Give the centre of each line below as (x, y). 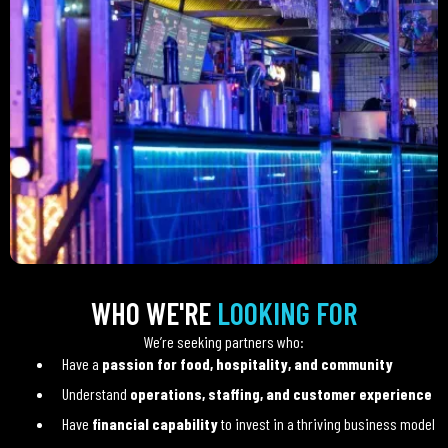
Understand (95, 393)
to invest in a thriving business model (326, 423)
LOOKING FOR (287, 313)
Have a (81, 363)
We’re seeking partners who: (224, 341)
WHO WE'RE (154, 313)
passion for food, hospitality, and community (247, 363)
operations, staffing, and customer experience (280, 393)
